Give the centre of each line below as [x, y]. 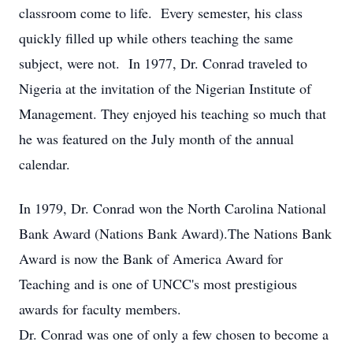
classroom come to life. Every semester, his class [161, 13]
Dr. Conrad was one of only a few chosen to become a [174, 334]
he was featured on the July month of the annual [156, 139]
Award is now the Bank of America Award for [151, 258]
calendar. [45, 164]
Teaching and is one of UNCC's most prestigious [158, 284]
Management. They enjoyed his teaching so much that [173, 113]
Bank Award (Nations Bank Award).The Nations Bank [175, 233]
